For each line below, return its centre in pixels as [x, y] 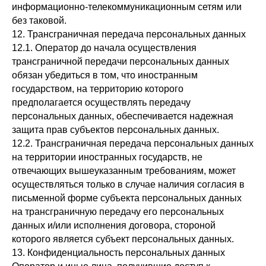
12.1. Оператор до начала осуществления [104, 48]
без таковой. [39, 20]
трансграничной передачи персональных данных [121, 61]
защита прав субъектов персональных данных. [115, 130]
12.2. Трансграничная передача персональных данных [133, 143]
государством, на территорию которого [98, 89]
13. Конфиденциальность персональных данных [118, 253]
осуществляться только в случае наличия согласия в [128, 184]
